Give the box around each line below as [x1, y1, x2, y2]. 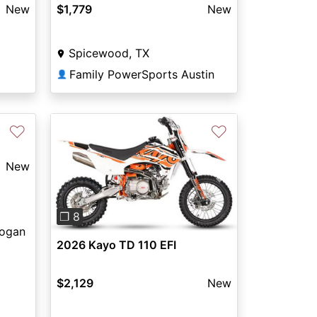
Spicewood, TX [68, 46, 149, 61]
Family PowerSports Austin [69, 67, 214, 82]
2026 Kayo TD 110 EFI [56, 237, 176, 252]
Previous [64, 173, 111, 188]
